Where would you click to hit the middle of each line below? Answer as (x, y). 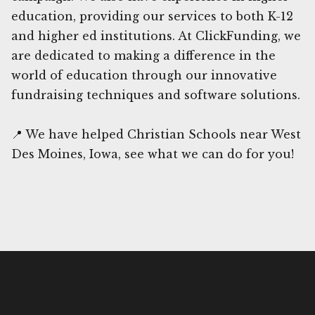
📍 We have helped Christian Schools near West (156, 134)
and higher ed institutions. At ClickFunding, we (156, 36)
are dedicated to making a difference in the (143, 55)
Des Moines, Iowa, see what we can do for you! (153, 154)
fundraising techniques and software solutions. (156, 95)
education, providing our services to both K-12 (152, 16)
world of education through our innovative (144, 75)
